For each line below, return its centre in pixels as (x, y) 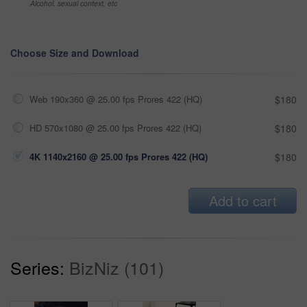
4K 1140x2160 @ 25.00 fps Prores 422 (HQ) (119, 156)
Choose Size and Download (75, 52)
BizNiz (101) (116, 267)
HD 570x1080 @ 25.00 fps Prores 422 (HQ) (115, 127)
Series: (37, 267)
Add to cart (243, 200)
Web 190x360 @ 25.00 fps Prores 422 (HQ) (116, 99)
